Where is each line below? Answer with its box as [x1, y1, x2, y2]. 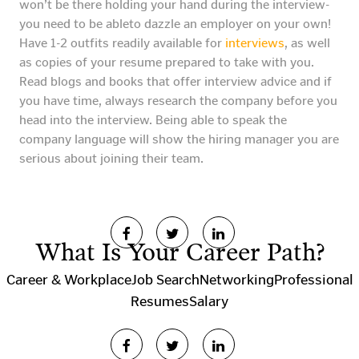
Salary [189, 292, 228, 311]
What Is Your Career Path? [34, 238, 325, 268]
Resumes [131, 292, 189, 311]
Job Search [131, 271, 200, 289]
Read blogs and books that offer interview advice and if [19, 74, 332, 90]
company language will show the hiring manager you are [19, 131, 339, 147]
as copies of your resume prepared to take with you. [19, 54, 314, 71]
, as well [284, 35, 330, 51]
